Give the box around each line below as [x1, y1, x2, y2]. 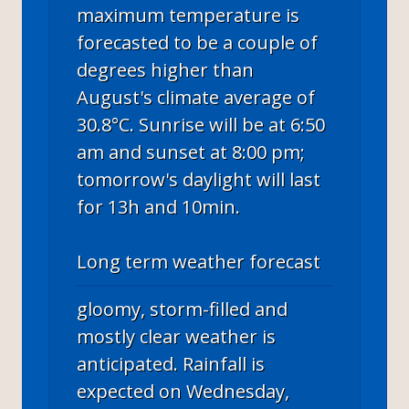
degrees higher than [77, 57, 254, 82]
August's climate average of [77, 84, 315, 110]
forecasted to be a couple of [77, 29, 318, 55]
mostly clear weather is [77, 323, 276, 349]
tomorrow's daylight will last [77, 166, 320, 192]
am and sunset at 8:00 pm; [77, 139, 305, 164]
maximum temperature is [77, 2, 299, 27]
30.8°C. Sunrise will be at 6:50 [77, 111, 325, 137]
